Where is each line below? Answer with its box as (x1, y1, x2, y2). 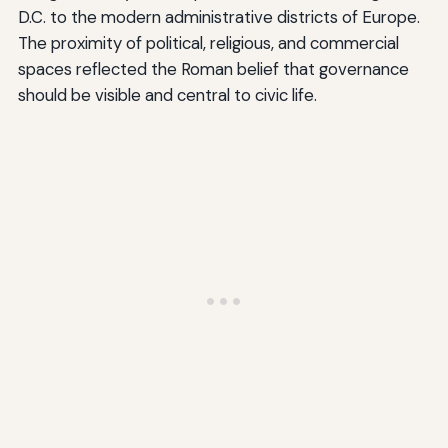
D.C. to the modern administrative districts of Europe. (17, 5, 420, 28)
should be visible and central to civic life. (17, 83, 317, 106)
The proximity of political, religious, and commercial (17, 31, 399, 54)
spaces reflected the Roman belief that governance (17, 57, 409, 80)
